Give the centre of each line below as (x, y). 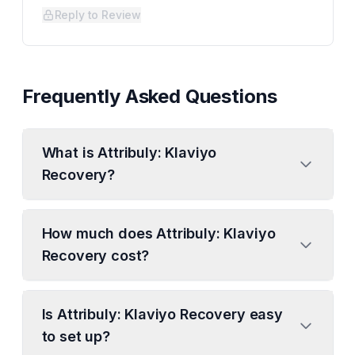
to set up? (76, 336)
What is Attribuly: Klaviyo (129, 153)
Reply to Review (98, 15)
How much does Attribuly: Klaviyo (158, 233)
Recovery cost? (95, 256)
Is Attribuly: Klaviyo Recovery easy (162, 314)
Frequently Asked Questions (150, 96)
